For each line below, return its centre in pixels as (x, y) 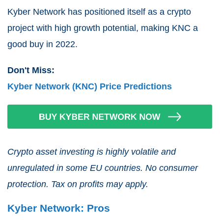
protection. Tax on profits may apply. (78, 184)
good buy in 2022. (42, 44)
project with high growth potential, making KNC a (103, 28)
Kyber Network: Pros (60, 208)
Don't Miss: (31, 70)
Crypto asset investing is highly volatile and (92, 151)
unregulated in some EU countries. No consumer (103, 168)
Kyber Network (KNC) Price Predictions (90, 86)
